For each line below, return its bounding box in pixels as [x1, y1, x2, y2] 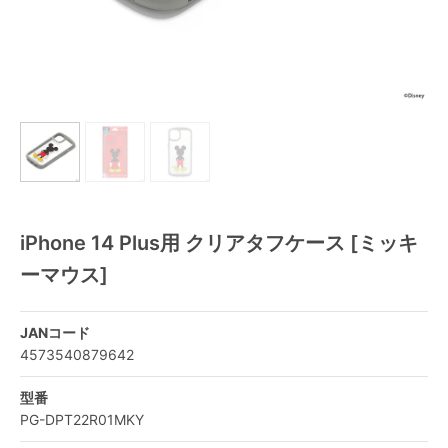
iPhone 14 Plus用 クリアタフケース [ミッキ [20, 231, 418, 255]
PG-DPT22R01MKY [20, 411, 144, 428]
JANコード [20, 324, 90, 341]
